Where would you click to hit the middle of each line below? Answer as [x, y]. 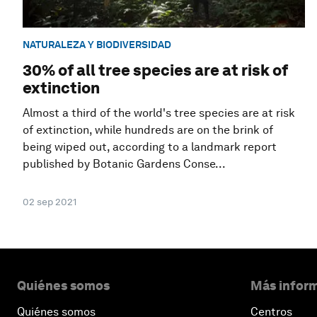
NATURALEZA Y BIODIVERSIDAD [97, 44]
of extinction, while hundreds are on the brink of [148, 130]
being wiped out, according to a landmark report [150, 147]
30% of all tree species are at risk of [155, 70]
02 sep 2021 [50, 202]
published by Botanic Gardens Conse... [124, 164]
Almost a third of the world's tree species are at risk [159, 113]
